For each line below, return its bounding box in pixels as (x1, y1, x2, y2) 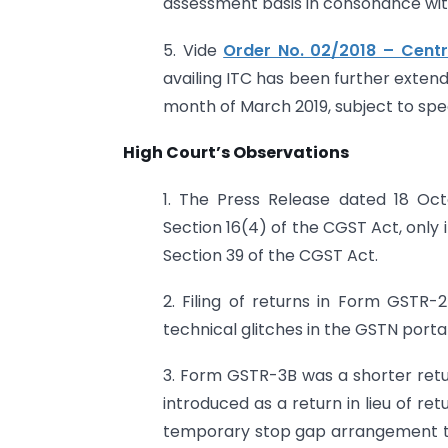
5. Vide (163, 38, 224, 62)
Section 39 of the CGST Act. (163, 243, 378, 267)
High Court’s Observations (123, 141, 349, 165)
